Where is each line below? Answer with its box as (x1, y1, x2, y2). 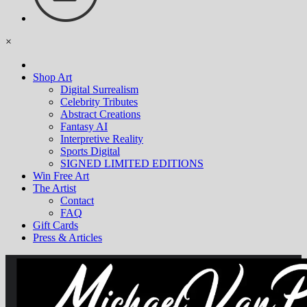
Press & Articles (33, 232, 102, 243)
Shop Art (33, 71, 72, 83)
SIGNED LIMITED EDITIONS (60, 158, 204, 169)
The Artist (33, 182, 76, 194)
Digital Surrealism (60, 84, 138, 95)
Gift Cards (33, 219, 78, 231)
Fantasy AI (60, 121, 108, 132)
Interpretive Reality (60, 133, 143, 145)
